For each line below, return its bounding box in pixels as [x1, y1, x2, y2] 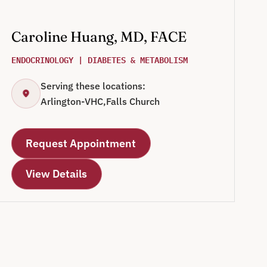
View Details [26, 167, 88, 181]
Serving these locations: [41, 80, 145, 92]
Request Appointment [26, 136, 136, 150]
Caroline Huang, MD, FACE [11, 28, 187, 46]
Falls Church [106, 95, 160, 108]
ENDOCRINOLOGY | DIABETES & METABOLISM [11, 52, 188, 67]
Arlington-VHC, [41, 95, 106, 108]
